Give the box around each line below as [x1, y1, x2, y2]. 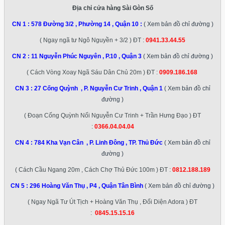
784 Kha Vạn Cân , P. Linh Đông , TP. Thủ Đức [34, 139, 163, 147]
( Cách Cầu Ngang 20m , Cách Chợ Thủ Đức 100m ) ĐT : [15, 166, 172, 174]
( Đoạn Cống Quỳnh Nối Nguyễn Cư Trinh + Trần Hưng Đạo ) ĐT [24, 112, 201, 120]
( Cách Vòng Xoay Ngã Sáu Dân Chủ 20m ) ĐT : [26, 69, 159, 76]
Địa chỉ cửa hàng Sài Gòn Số [72, 5, 153, 12]
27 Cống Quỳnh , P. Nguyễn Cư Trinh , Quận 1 [34, 85, 163, 92]
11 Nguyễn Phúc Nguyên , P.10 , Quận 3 [31, 53, 142, 60]
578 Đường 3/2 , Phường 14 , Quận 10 [31, 21, 139, 28]
